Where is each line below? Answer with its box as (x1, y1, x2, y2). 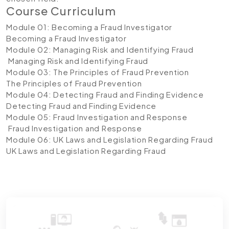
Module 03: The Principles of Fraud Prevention (6, 67, 189, 77)
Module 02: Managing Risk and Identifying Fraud (6, 44, 194, 54)
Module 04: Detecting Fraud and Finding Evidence (6, 89, 204, 99)
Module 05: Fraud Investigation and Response (6, 112, 188, 122)
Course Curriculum (6, 4, 116, 18)
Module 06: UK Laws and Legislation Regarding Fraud (6, 134, 213, 144)
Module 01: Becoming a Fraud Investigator (6, 22, 172, 32)
